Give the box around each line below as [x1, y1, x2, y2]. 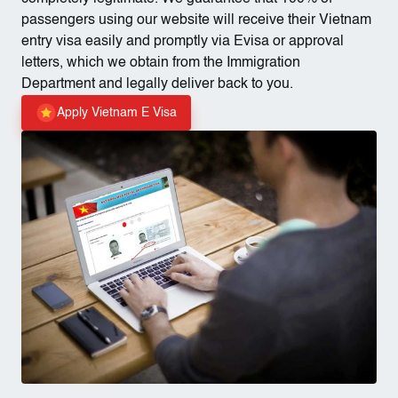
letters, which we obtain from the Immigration [21, 56, 300, 70]
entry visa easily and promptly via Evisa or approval [21, 35, 344, 49]
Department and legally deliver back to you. [21, 77, 293, 92]
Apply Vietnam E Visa [57, 107, 177, 119]
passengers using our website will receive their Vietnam [21, 13, 371, 28]
